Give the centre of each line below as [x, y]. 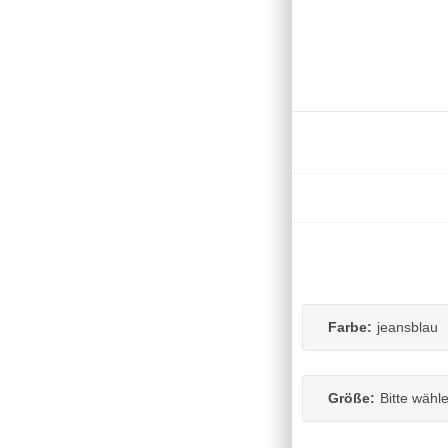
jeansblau [407, 326]
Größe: [351, 397]
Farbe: [350, 326]
